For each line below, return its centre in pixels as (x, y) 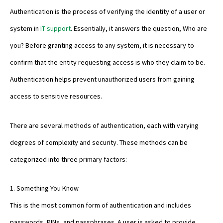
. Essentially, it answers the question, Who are (139, 29)
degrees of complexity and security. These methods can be (99, 142)
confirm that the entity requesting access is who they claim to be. (108, 62)
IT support (56, 29)
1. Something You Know (44, 188)
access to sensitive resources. (56, 96)
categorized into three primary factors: (68, 159)
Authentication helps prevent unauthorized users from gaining (102, 79)
